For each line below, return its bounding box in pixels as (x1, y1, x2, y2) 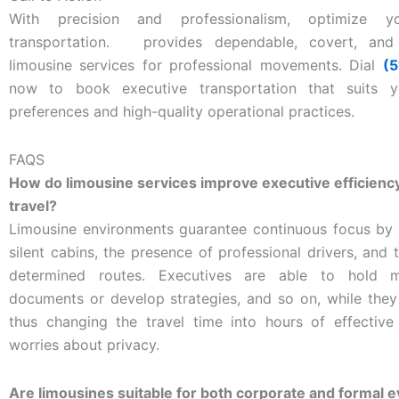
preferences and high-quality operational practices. (9, 102, 354, 120)
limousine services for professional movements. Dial (9, 55, 383, 74)
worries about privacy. (9, 335, 159, 354)
